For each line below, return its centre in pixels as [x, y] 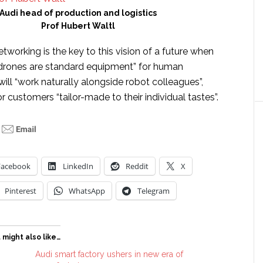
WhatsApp [87, 191]
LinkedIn [78, 166]
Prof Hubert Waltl [78, 26]
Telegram [154, 191]
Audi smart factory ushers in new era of [109, 254]
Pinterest [21, 191]
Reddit [137, 166]
